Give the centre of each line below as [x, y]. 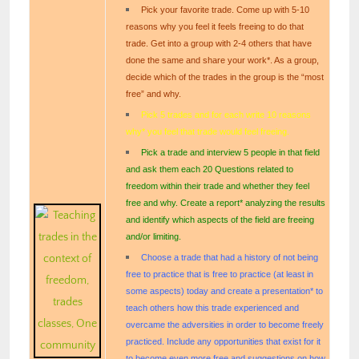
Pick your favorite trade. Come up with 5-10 [226, 9]
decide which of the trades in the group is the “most [225, 77]
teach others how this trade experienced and [212, 307]
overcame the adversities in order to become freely [225, 324]
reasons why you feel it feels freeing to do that [215, 26]
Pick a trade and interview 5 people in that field [231, 152]
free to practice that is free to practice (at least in [220, 274]
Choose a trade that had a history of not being [230, 257]
